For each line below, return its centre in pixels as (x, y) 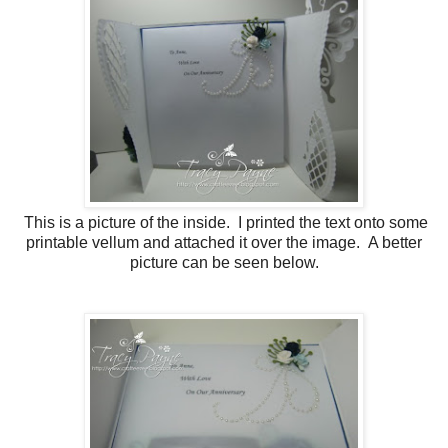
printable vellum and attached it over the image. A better (224, 242)
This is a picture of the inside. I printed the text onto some (224, 222)
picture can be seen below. (224, 262)
